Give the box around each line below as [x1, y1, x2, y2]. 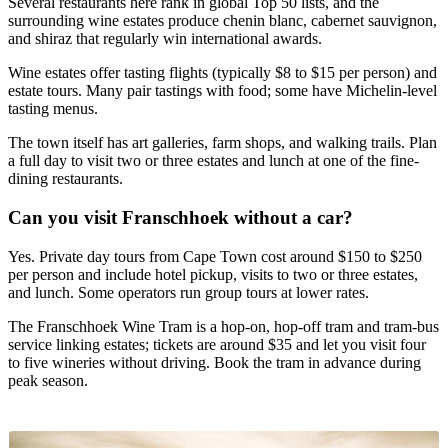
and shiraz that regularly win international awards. [8, 30, 322, 48]
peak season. [8, 371, 88, 389]
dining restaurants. [8, 170, 123, 188]
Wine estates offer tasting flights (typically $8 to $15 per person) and [8, 64, 437, 82]
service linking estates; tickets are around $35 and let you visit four [8, 335, 426, 353]
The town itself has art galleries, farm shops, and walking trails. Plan [8, 134, 437, 152]
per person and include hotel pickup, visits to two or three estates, [8, 265, 418, 283]
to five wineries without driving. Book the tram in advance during [8, 353, 421, 371]
